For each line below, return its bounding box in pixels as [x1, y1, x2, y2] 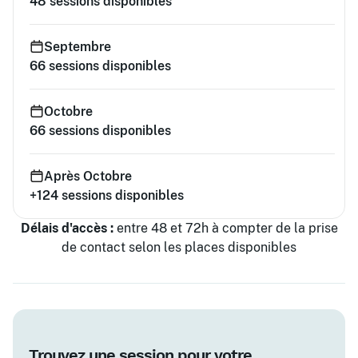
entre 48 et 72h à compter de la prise [113, 221, 338, 236]
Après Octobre [44, 169, 132, 184]
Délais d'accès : [20, 221, 113, 236]
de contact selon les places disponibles [62, 240, 296, 255]
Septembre [44, 39, 111, 54]
